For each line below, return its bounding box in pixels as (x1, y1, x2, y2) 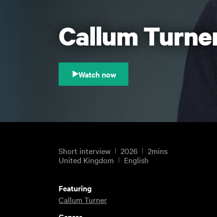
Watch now (78, 69, 116, 79)
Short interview (58, 145, 110, 156)
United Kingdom (58, 154, 114, 165)
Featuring (58, 182, 92, 193)
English (124, 154, 149, 165)
